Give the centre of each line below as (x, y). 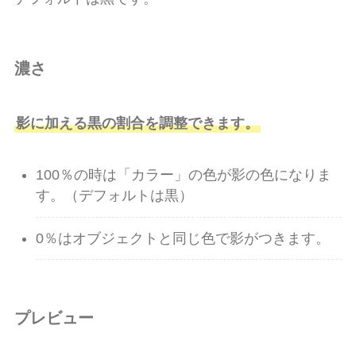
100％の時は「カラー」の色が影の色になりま (183, 175)
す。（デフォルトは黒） (114, 196)
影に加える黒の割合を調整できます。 (137, 124)
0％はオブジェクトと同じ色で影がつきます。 (182, 239)
